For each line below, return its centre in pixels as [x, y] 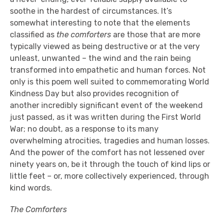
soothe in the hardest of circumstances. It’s [91, 11]
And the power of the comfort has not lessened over [107, 152]
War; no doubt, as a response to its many [84, 129]
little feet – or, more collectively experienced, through [110, 176]
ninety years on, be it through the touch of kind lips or [110, 164]
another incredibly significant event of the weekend [106, 105]
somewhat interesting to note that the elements [100, 23]
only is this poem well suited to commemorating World [110, 82]
